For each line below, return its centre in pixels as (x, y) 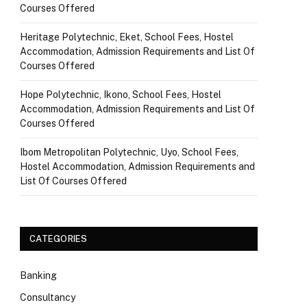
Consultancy (48, 297)
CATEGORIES (59, 239)
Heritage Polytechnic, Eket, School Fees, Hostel (127, 37)
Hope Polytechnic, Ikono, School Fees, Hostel (121, 95)
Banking (38, 275)
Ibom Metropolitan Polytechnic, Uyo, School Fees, (129, 152)
